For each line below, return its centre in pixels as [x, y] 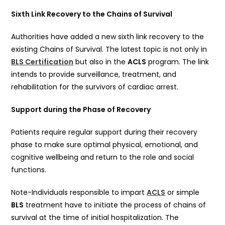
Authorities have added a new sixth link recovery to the [108, 36]
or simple [183, 192]
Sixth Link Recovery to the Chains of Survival [92, 14]
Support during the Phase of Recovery [81, 109]
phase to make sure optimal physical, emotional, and [105, 144]
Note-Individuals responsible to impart [79, 192]
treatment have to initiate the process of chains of [115, 205]
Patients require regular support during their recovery [104, 132]
